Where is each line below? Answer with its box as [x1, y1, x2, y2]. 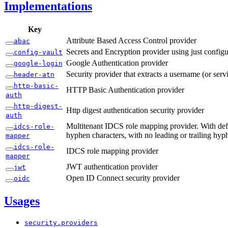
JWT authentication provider [66, 162, 158, 171]
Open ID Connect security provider [66, 173, 180, 182]
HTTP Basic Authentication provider [66, 85, 184, 94]
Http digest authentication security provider [66, 105, 204, 115]
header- [14, 70, 42, 78]
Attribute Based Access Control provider [66, 36, 196, 45]
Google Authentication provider [66, 58, 168, 67]
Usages [4, 194, 40, 208]
